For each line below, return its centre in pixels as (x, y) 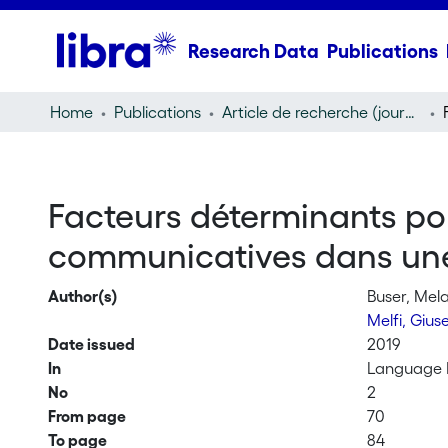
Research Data (253, 51)
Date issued (91, 344)
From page (86, 416)
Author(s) (82, 296)
